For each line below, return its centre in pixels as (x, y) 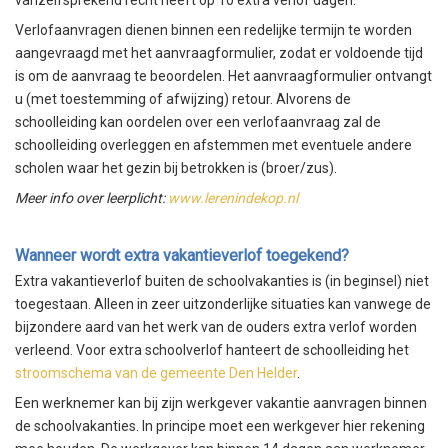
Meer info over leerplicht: (91, 198)
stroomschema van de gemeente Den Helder (156, 372)
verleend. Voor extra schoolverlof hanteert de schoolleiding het (212, 349)
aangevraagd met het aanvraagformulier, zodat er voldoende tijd (219, 53)
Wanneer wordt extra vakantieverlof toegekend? (184, 255)
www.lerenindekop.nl (233, 198)
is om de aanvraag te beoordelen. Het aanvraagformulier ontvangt (223, 76)
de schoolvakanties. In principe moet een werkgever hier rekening (220, 425)
